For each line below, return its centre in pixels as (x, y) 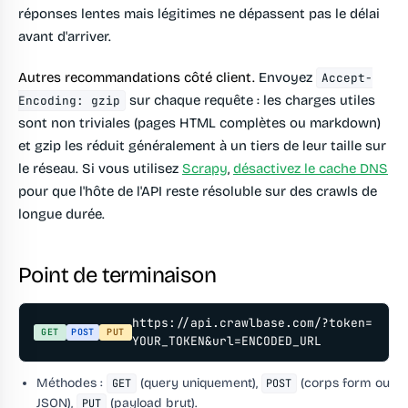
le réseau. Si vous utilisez (100, 169)
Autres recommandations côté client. (137, 78)
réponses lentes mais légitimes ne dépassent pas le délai (199, 14)
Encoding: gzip (69, 101)
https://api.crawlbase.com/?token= (252, 323)
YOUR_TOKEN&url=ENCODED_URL (227, 342)
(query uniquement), (199, 383)
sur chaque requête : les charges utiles (251, 101)
